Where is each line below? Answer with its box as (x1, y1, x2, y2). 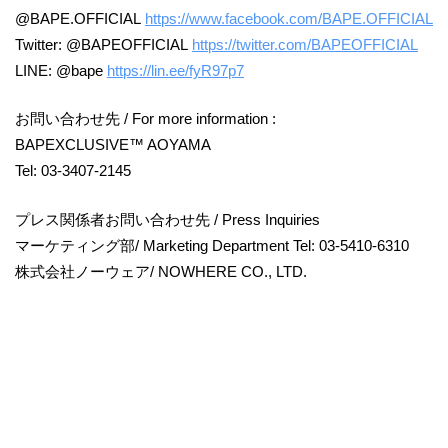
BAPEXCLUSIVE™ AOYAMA (15, 136, 211, 154)
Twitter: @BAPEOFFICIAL (15, 35, 192, 53)
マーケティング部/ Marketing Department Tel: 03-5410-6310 (15, 236, 409, 254)
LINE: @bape (15, 61, 107, 79)
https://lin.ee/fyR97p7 (107, 61, 244, 79)
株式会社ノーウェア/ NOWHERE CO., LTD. (15, 262, 307, 280)
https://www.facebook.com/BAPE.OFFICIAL (145, 9, 433, 27)
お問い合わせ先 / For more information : (15, 110, 276, 128)
